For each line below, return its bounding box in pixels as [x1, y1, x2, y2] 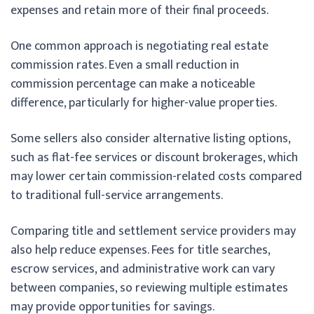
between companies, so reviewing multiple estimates [11, 277, 288, 299]
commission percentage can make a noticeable [11, 73, 255, 95]
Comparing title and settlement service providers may [11, 220, 296, 242]
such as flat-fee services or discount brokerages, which [11, 146, 298, 168]
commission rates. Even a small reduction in [11, 54, 239, 76]
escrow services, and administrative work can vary [11, 258, 275, 280]
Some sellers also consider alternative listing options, [11, 128, 290, 149]
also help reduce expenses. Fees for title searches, [11, 239, 270, 261]
